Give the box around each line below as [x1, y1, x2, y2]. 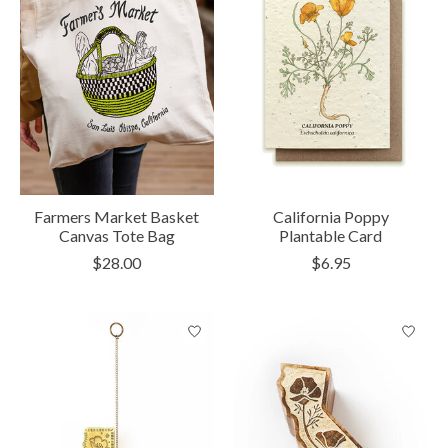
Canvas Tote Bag [58, 226, 175, 246]
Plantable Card [279, 226, 383, 246]
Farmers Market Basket [34, 207, 200, 227]
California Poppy [272, 207, 389, 227]
